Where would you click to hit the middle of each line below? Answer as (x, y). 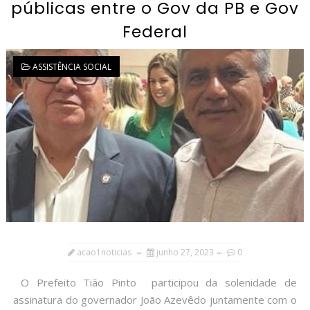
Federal (155, 32)
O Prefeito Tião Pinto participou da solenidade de (155, 283)
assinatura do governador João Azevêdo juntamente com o (155, 300)
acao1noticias (104, 253)
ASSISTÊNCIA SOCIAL (72, 67)
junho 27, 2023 (185, 253)
